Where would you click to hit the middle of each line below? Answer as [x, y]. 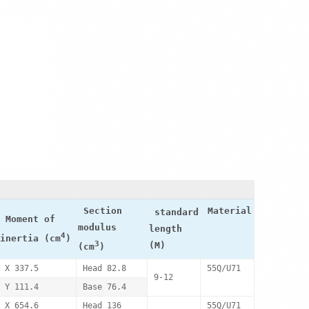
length [165, 229]
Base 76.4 [104, 287]
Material [229, 211]
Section [102, 211]
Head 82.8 [104, 268]
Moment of [30, 219]
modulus [97, 227]
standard [176, 212]
